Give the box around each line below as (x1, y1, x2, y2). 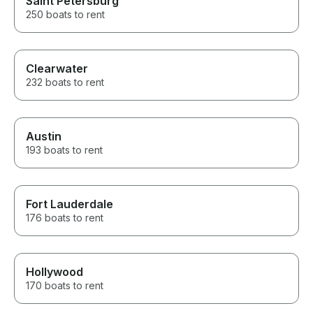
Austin (26, 129, 61, 144)
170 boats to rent (26, 279, 103, 292)
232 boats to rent (26, 76, 104, 89)
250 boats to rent (26, 8, 105, 21)
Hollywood (26, 265, 83, 279)
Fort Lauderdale (26, 197, 113, 212)
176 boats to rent (26, 212, 103, 224)
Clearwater (26, 61, 88, 76)
